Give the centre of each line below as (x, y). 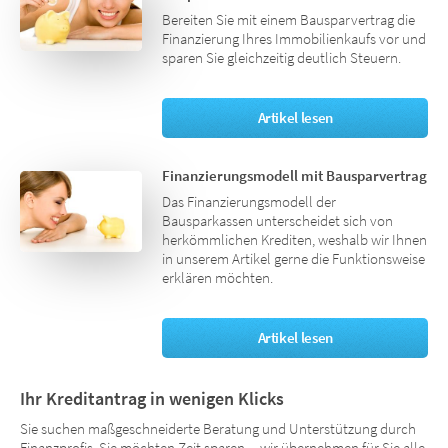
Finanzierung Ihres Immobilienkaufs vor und (294, 39)
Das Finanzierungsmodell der (249, 202)
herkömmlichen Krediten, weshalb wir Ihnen (295, 240)
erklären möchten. (218, 278)
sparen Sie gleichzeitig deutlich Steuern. (282, 58)
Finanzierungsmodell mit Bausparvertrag (295, 176)
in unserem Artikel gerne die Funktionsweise (294, 259)
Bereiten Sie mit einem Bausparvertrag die (289, 20)
